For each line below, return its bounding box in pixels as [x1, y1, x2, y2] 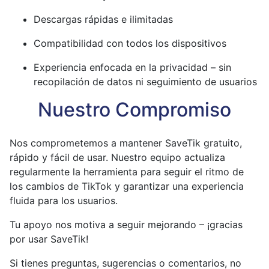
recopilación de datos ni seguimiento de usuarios [34, 76, 257, 88]
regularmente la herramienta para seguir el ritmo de [10, 166, 244, 178]
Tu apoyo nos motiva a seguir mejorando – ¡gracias [10, 219, 243, 231]
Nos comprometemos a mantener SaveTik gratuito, [10, 137, 242, 149]
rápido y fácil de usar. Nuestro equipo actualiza [10, 151, 225, 163]
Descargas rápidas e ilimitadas [34, 13, 173, 25]
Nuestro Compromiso [38, 98, 231, 121]
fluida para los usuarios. [10, 195, 118, 207]
